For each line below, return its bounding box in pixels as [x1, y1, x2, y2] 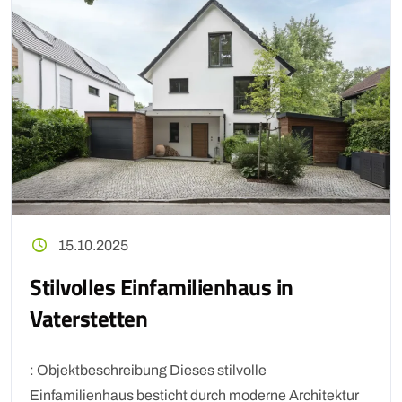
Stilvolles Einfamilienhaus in [30, 270, 293, 304]
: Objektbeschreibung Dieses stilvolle [30, 363, 267, 378]
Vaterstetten [30, 301, 147, 336]
